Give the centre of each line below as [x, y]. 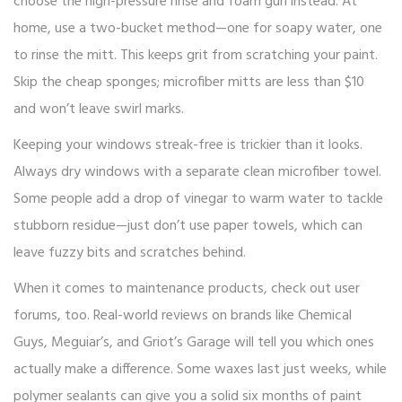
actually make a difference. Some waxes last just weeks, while [200, 370]
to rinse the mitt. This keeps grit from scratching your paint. [196, 56]
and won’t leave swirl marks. [99, 110]
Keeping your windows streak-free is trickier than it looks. [188, 146]
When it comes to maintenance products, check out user [187, 289]
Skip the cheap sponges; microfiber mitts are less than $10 [189, 83]
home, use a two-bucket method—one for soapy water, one [198, 29]
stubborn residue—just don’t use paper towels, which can [188, 227]
